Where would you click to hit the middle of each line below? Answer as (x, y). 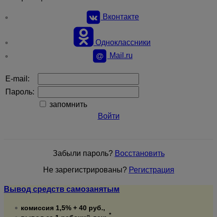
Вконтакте (121, 17)
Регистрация (151, 170)
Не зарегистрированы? (86, 170)
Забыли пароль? (84, 154)
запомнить (67, 105)
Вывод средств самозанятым (62, 189)
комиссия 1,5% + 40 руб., (63, 208)
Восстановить (139, 154)
